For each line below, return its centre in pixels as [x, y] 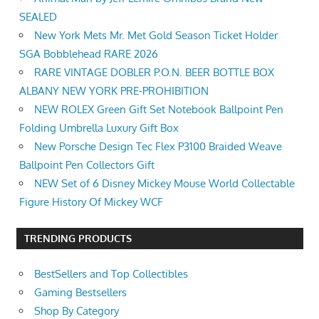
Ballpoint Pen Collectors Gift [87, 165]
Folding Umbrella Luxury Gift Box [99, 128]
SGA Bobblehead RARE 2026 [89, 54]
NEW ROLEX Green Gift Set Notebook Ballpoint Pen [159, 109]
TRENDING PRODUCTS [78, 239]
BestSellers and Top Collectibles [111, 274]
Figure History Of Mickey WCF [91, 202]
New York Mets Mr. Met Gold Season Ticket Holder [156, 35]
